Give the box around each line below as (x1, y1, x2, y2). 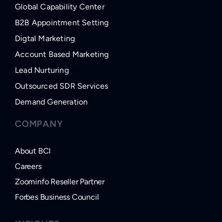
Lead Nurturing (15, 65, 69, 75)
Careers (15, 162, 42, 171)
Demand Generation (15, 97, 88, 107)
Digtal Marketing (15, 34, 75, 44)
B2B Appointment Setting (15, 18, 109, 28)
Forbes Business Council (15, 192, 99, 202)
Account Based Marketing (15, 50, 109, 59)
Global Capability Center (15, 2, 105, 12)
